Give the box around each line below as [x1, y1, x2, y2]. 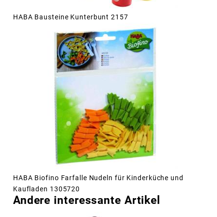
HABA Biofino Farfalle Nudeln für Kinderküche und [13, 174, 184, 182]
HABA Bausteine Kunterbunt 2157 [13, 13, 128, 21]
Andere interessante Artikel [13, 193, 161, 207]
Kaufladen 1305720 [13, 185, 80, 193]
